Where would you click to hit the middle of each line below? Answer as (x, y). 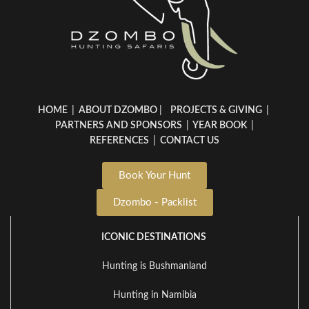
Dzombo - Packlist (154, 203)
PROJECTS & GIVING (216, 111)
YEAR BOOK (219, 126)
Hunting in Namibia (154, 296)
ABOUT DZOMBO (117, 111)
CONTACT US (189, 141)
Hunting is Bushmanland (154, 267)
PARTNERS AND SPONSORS (119, 126)
